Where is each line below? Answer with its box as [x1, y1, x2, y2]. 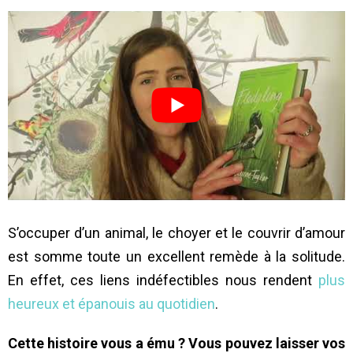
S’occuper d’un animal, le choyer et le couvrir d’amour [8, 225, 345, 242]
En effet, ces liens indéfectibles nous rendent [8, 272, 318, 289]
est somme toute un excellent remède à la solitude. [8, 248, 345, 266]
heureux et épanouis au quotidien [8, 295, 215, 313]
